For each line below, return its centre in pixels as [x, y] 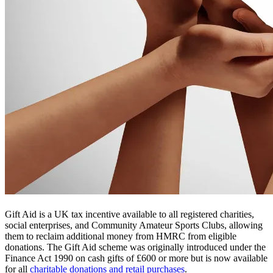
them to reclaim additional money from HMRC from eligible [121, 236]
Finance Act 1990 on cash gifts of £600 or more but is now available [136, 258]
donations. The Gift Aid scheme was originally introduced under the [135, 247]
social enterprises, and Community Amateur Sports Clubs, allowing [134, 225]
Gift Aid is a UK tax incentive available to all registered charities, [129, 214]
